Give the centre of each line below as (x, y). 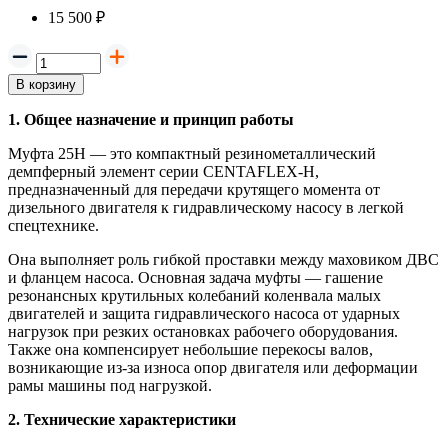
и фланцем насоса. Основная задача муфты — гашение (195, 277)
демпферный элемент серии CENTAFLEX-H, (163, 171)
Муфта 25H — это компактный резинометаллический (192, 153)
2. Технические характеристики (122, 419)
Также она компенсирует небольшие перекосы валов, (190, 349)
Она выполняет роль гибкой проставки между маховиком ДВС (223, 259)
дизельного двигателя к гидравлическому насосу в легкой (206, 207)
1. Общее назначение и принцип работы (151, 119)
